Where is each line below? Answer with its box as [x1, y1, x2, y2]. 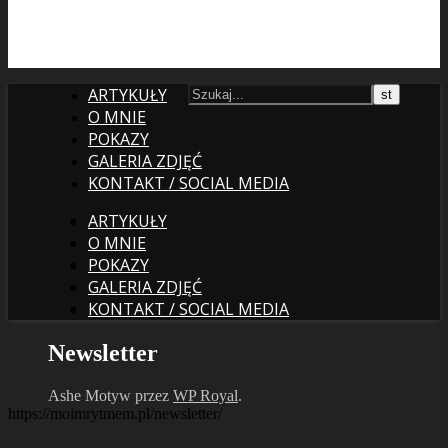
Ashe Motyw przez [48, 386, 173, 404]
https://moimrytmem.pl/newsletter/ [8, 404, 222, 422]
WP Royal [173, 386, 238, 404]
